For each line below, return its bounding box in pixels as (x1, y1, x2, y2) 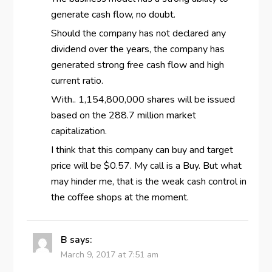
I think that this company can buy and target (50, 143, 233, 157)
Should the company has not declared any (50, 27, 226, 41)
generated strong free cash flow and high (50, 58, 224, 72)
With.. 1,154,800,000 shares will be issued (50, 93, 235, 107)
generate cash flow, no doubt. (50, 8, 175, 22)
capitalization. (50, 124, 107, 138)
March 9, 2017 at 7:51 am (60, 249, 158, 261)
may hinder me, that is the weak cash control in (50, 175, 246, 189)
